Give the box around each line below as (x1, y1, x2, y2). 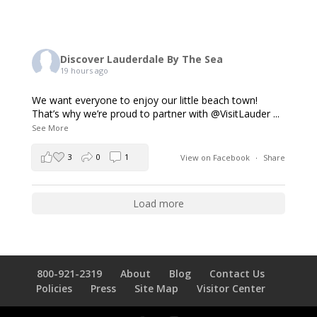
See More (31, 122, 69, 133)
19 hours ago (59, 64, 108, 76)
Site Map (134, 282, 178, 295)
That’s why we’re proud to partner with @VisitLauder (31, 107, 270, 120)
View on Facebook (180, 152, 253, 163)
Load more (132, 197, 184, 210)
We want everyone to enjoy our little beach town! (31, 93, 258, 107)
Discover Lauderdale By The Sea (59, 52, 223, 66)
